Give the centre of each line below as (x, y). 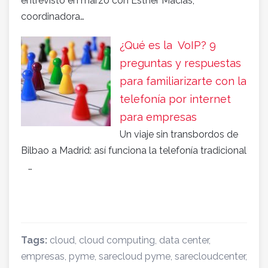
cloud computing (117, 240)
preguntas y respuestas (180, 63)
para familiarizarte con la (183, 81)
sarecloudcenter (210, 257)
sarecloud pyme (135, 257)
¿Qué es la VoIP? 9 (168, 45)
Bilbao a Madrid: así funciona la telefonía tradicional (134, 151)
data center (184, 240)
